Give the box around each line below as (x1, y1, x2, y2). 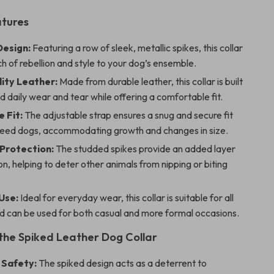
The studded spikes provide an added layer (54, 143, 236, 155)
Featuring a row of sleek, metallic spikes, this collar (31, 42, 243, 54)
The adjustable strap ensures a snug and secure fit (23, 109, 234, 121)
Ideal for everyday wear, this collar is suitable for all (18, 191, 234, 204)
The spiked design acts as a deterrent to (37, 257, 207, 269)
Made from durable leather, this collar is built (57, 75, 243, 87)
